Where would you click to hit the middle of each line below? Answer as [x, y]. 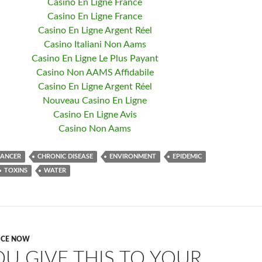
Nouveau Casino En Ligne [95, 101]
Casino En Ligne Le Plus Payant [95, 58]
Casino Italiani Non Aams [95, 44]
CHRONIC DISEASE [65, 156]
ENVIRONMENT [133, 156]
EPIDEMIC [187, 156]
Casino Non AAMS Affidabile [95, 73]
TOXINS [16, 170]
